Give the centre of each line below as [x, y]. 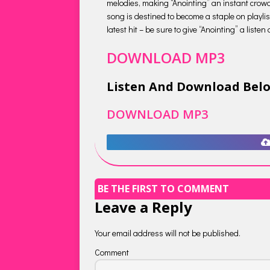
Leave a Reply [143, 207]
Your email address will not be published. [168, 233]
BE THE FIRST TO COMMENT [163, 188]
